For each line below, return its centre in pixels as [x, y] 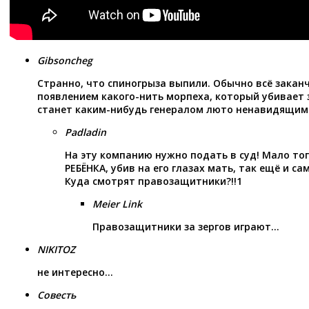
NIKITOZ [56, 250]
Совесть [57, 295]
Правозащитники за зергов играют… [186, 227]
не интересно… [75, 272]
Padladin [86, 132]
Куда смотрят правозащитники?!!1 [153, 181]
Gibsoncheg [65, 61]
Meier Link [117, 204]
